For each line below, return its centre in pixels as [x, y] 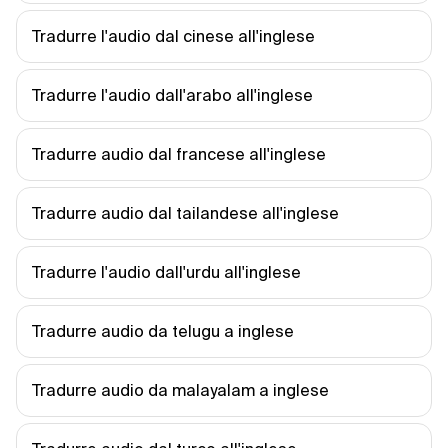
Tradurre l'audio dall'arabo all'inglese [172, 95]
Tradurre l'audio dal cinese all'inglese [173, 36]
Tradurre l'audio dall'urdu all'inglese [166, 272]
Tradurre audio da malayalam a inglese [180, 390]
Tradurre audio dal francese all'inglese [179, 154]
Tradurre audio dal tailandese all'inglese [185, 213]
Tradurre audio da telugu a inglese [163, 331]
